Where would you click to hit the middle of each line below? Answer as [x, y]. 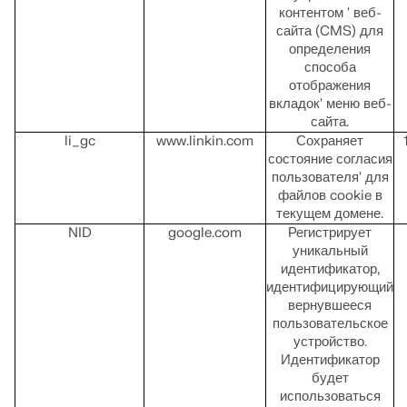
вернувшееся [330, 305]
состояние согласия [330, 159]
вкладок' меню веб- [330, 104]
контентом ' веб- [330, 13]
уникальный [330, 251]
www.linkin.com [205, 141]
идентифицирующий [330, 287]
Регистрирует [330, 233]
